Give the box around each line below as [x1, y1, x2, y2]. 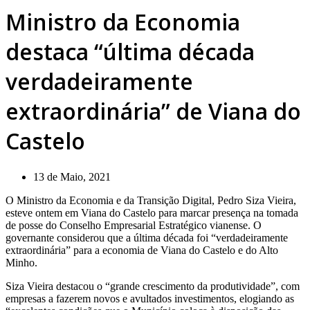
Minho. [6, 256, 37, 268]
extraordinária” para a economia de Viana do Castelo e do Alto [6, 244, 278, 256]
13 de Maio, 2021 [33, 170, 111, 183]
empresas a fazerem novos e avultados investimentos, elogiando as [6, 292, 294, 304]
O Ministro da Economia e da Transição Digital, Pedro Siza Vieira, [6, 194, 296, 206]
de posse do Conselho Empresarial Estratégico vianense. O [6, 219, 262, 231]
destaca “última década [6, 37, 255, 67]
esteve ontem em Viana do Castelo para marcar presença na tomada [6, 206, 298, 219]
